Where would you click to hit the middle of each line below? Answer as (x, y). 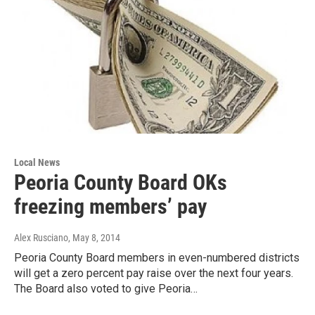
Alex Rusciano (41, 237)
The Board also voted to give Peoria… (106, 288)
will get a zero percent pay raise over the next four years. (154, 273)
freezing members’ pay (110, 206)
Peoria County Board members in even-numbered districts (157, 257)
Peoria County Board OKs (121, 182)
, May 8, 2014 (94, 237)
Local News (37, 162)
